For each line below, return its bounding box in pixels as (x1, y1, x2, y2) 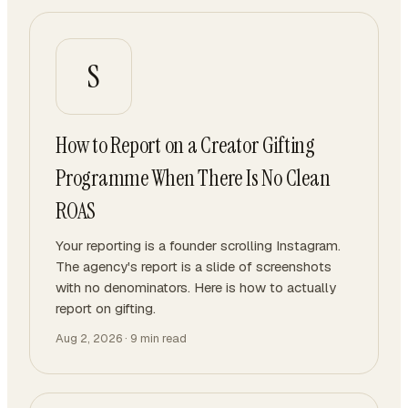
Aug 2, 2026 (56, 331, 122, 346)
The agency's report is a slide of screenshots (56, 258, 331, 275)
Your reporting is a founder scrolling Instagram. (56, 237, 341, 254)
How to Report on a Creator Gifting (56, 131, 315, 159)
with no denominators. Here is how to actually (56, 279, 336, 296)
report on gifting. (56, 300, 156, 317)
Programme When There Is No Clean (56, 164, 331, 192)
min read (138, 331, 187, 346)
